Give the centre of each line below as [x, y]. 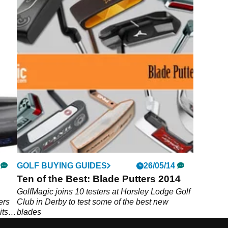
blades [29, 212]
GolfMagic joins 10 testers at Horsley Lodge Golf [104, 191]
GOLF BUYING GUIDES [62, 165]
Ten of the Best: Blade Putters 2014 [99, 179]
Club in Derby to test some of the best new [93, 202]
